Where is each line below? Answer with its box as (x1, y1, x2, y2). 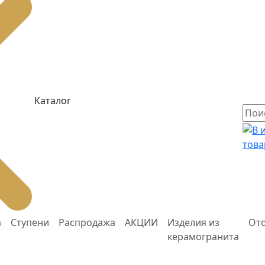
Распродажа (59, 216, 115, 229)
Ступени (11, 216, 49, 229)
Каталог (34, 94, 71, 108)
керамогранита (167, 230, 239, 243)
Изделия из (167, 216, 219, 229)
